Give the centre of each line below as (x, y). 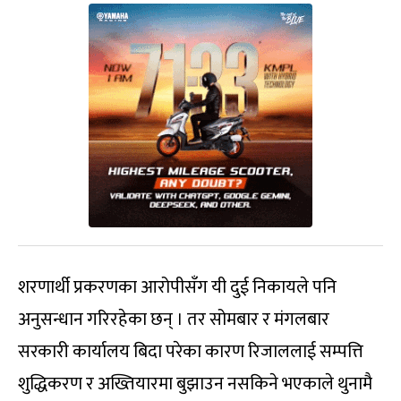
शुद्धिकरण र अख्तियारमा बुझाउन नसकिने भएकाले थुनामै (195, 384)
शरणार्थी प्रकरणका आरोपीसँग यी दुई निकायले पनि (177, 287)
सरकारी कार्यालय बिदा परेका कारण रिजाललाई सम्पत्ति (191, 352)
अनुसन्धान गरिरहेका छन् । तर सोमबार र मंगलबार (174, 320)
